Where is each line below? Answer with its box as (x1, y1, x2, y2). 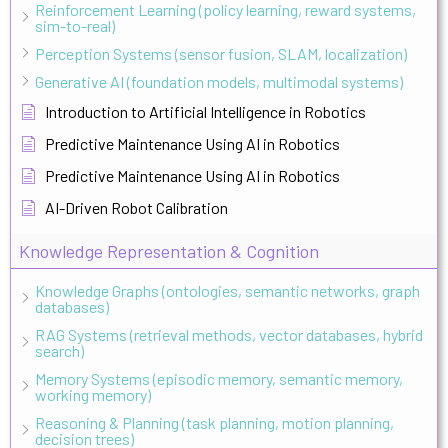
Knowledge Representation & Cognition (19, 239, 319, 262)
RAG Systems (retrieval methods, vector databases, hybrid (35, 324, 423, 344)
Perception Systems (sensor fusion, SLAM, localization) (35, 43, 407, 63)
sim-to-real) (35, 15, 115, 35)
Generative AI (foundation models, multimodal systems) (35, 71, 403, 91)
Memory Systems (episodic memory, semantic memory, (35, 368, 403, 388)
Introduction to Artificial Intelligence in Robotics (45, 101, 366, 121)
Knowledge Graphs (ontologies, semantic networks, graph (35, 280, 420, 300)
